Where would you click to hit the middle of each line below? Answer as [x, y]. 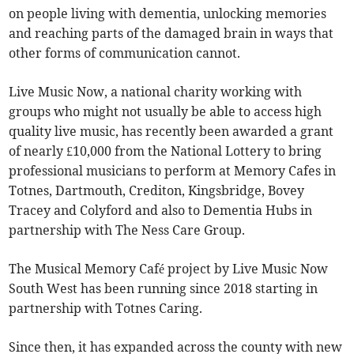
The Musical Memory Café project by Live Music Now [169, 268]
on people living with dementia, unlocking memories [168, 13]
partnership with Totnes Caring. [106, 308]
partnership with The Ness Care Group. [129, 230]
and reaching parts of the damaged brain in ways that [171, 33]
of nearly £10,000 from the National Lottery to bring [166, 151]
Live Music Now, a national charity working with [156, 91]
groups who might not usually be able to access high [166, 111]
